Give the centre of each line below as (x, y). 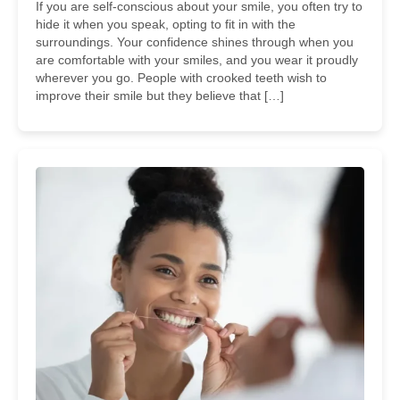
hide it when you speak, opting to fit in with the (166, 24)
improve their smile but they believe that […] (160, 96)
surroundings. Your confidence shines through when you (195, 42)
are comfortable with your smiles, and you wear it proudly (197, 60)
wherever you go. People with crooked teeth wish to (181, 78)
